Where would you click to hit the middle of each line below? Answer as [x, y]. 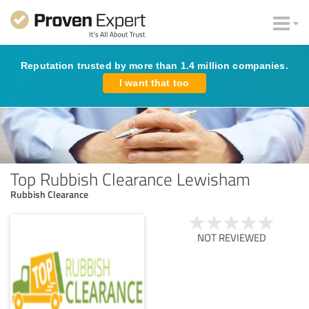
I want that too [154, 83]
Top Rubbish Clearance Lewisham [130, 178]
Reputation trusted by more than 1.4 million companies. [154, 66]
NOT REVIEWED [232, 237]
